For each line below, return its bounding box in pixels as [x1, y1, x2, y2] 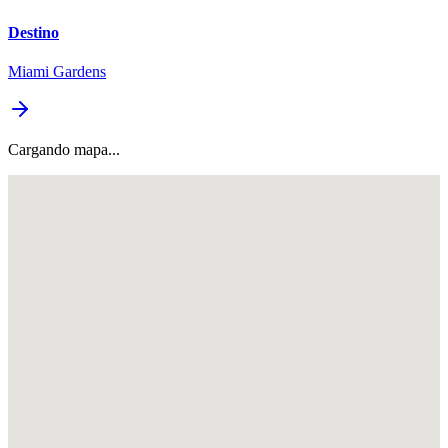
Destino [8, 23, 59, 41]
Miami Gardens [8, 62, 106, 80]
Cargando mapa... [8, 140, 120, 158]
